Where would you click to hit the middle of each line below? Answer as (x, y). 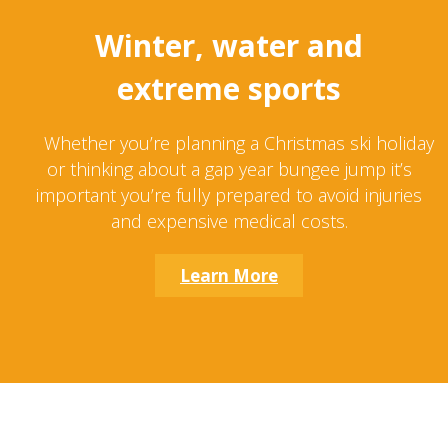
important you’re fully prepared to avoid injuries (229, 195)
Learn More (229, 275)
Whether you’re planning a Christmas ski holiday (239, 143)
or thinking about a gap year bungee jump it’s (229, 169)
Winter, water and (229, 45)
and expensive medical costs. (229, 221)
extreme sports (229, 88)
